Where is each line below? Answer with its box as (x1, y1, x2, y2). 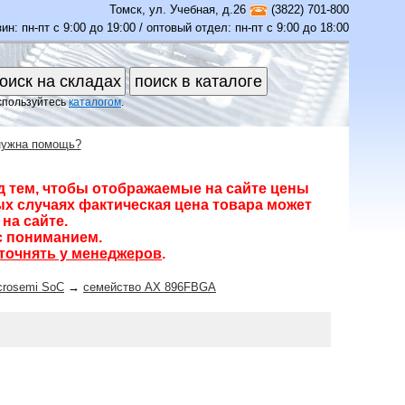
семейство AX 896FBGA (83, 280, 216, 294)
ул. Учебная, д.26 (149, 3, 246, 17)
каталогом (69, 96, 121, 109)
